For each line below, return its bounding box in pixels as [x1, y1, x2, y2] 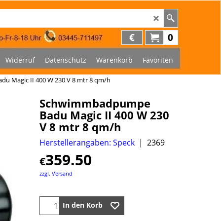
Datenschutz [45, 55, 86, 65]
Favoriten [143, 55, 173, 65]
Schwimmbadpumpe [39, 95, 150, 111]
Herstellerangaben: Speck [39, 137, 135, 148]
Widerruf [5, 55, 35, 65]
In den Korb [63, 200, 103, 210]
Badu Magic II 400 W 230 [39, 107, 169, 123]
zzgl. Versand [39, 169, 73, 177]
